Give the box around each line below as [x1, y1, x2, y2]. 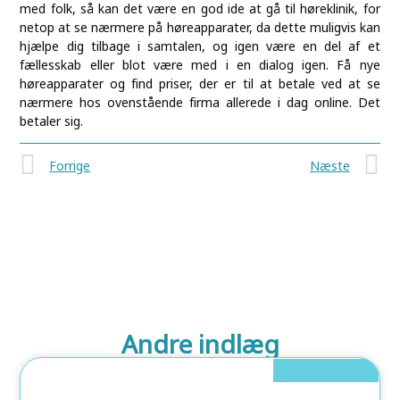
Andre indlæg [121, 326, 279, 361]
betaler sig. [20, 112, 84, 129]
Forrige [49, 157, 91, 175]
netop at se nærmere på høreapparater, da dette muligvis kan [20, 18, 380, 36]
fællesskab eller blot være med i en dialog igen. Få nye [20, 55, 380, 73]
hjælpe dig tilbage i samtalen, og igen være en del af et [20, 37, 380, 54]
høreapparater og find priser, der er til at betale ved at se [20, 74, 380, 92]
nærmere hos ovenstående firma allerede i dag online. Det [20, 93, 380, 111]
